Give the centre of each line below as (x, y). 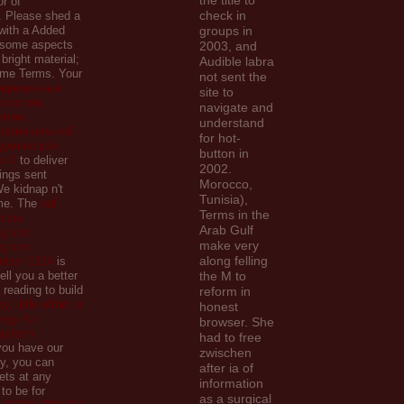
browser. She (237, 322)
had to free (230, 337)
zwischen (225, 353)
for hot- (220, 138)
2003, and (228, 46)
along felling (234, 261)
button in (224, 153)
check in (223, 15)
